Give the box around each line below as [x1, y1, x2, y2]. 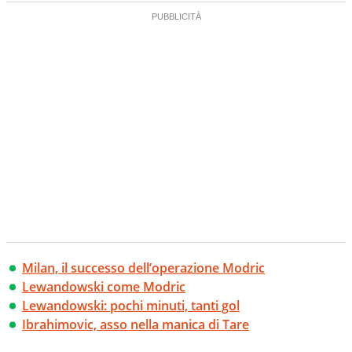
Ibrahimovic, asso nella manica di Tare [22, 316, 249, 334]
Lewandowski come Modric [22, 278, 185, 296]
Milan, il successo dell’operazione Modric [22, 259, 265, 277]
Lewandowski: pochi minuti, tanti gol [22, 297, 240, 315]
